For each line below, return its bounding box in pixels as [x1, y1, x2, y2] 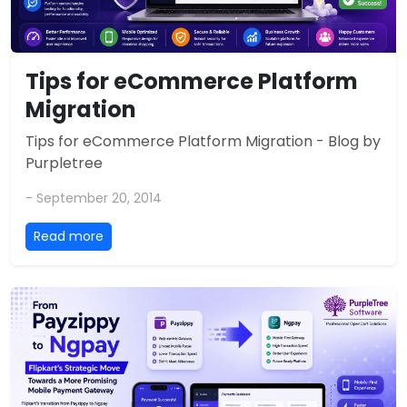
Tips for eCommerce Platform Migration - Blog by [25, 130, 381, 152]
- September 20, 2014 [25, 188, 162, 207]
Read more [34, 226, 104, 245]
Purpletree [25, 152, 103, 174]
